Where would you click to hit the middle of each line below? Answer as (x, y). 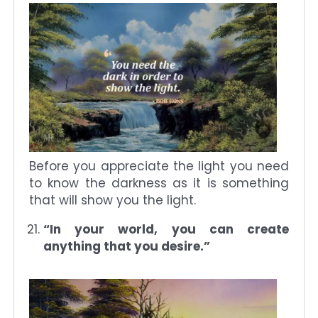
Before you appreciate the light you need (159, 166)
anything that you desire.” (127, 246)
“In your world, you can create (166, 229)
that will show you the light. (113, 200)
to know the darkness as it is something (159, 183)
